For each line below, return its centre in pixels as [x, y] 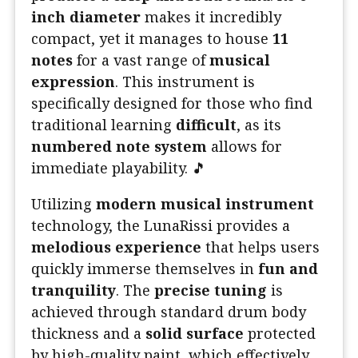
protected [280, 334]
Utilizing [64, 204]
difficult [206, 125]
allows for [245, 147]
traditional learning [103, 125]
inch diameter [86, 17]
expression [73, 82]
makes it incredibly [211, 17]
